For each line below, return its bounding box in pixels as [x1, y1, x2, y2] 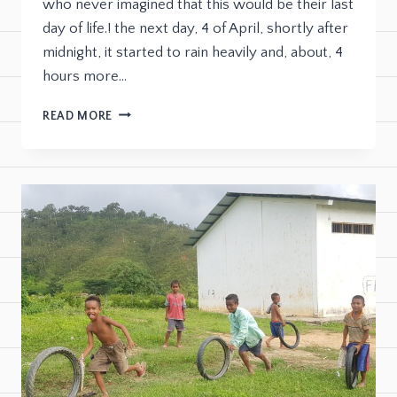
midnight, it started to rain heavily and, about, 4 [43, 43, 343, 60]
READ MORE [43, 108, 113, 123]
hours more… [43, 67, 127, 84]
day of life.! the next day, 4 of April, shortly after [43, 19, 348, 36]
